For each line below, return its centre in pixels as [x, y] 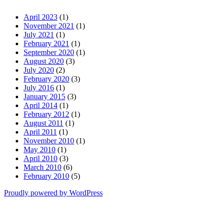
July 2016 [39, 88]
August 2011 [43, 123]
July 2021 [39, 35]
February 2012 [46, 114]
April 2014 [41, 106]
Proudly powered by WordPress [53, 193]
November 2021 [49, 26]
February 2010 [46, 176]
